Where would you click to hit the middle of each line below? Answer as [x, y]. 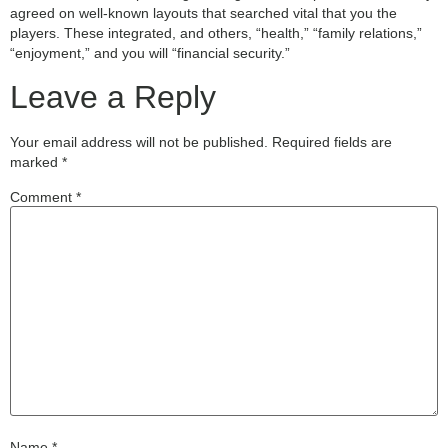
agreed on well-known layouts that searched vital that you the [203, 13]
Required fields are [332, 141]
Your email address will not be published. [139, 141]
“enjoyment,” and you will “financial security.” [150, 53]
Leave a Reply [113, 96]
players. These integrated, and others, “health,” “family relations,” [216, 33]
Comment [43, 197]
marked [36, 161]
